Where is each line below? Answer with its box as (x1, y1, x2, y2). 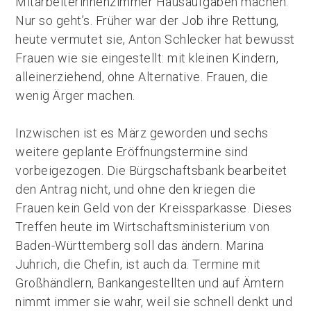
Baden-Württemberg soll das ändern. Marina (15, 238, 264, 253)
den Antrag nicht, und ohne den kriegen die (15, 182, 256, 196)
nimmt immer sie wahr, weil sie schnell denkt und (15, 294, 293, 309)
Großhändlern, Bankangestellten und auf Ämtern (15, 276, 285, 290)
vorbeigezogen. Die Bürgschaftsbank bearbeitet (15, 163, 287, 178)
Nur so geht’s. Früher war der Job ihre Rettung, (15, 13, 279, 28)
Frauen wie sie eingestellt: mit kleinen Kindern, (15, 51, 279, 65)
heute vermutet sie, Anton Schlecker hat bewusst (15, 32, 295, 47)
